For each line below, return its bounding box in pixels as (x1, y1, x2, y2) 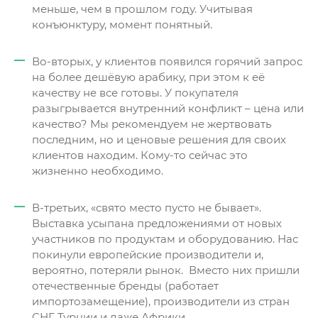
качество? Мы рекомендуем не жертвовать (32, 117, 271, 131)
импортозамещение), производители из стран (32, 295, 290, 308)
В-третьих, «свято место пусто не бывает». (32, 201, 261, 214)
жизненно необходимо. (32, 164, 163, 177)
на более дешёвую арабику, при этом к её (32, 70, 265, 84)
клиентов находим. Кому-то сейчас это (32, 148, 248, 162)
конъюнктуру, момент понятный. (32, 18, 212, 31)
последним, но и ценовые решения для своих (32, 133, 286, 146)
